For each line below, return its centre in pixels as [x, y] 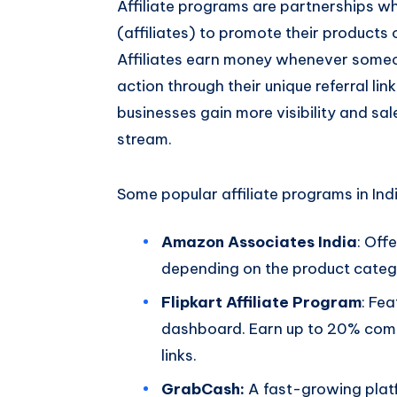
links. [179, 355]
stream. [144, 139]
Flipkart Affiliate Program [261, 302]
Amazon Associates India [259, 241]
